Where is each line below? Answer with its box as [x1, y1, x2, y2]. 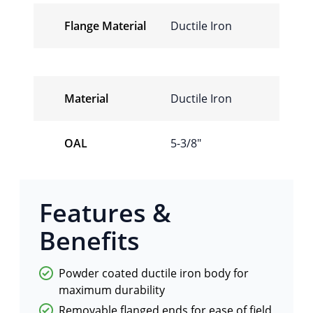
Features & [39, 195, 171, 230]
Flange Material [64, 17, 146, 34]
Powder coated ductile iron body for [59, 265, 249, 281]
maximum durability [59, 282, 165, 298]
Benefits [39, 223, 140, 258]
